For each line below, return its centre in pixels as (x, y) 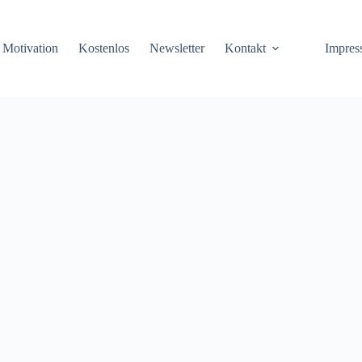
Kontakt (246, 48)
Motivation (31, 48)
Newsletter (177, 48)
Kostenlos (104, 48)
